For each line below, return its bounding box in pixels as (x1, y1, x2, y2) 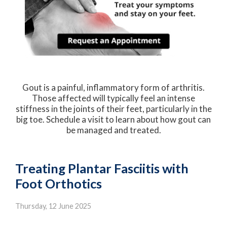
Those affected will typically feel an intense (32, 92, 195, 103)
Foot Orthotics (15, 175, 102, 191)
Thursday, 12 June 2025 (15, 201, 91, 210)
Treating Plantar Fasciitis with (15, 160, 188, 176)
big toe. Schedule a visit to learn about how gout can (16, 113, 211, 125)
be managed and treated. (66, 124, 161, 135)
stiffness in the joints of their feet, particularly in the (15, 103, 212, 114)
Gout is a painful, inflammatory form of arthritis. (22, 82, 205, 93)
